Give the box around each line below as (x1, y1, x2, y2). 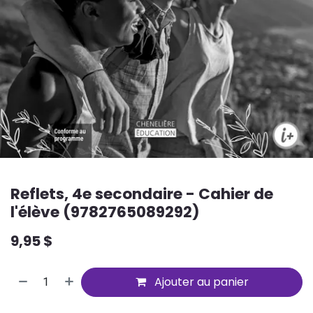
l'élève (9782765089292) (10, 201, 200, 223)
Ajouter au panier (151, 273, 249, 290)
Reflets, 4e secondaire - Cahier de (10, 182, 273, 205)
